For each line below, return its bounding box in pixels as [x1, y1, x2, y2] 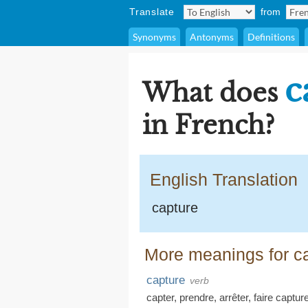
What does [142, 78, 285, 109]
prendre [179, 291, 214, 303]
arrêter [219, 291, 248, 303]
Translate [129, 6, 175, 17]
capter [146, 291, 174, 303]
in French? [142, 110, 274, 141]
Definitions [247, 31, 295, 43]
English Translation [150, 170, 298, 189]
